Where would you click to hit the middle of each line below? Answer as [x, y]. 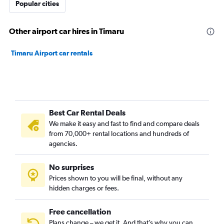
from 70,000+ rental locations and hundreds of [119, 133]
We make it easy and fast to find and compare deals [124, 123]
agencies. [63, 143]
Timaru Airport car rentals [52, 53]
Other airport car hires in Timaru [66, 31]
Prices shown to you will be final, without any [116, 178]
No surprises [71, 167]
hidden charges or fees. [84, 188]
